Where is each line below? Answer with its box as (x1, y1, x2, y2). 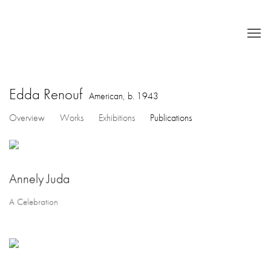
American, (89, 89, 128, 102)
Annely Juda (9, 170, 70, 187)
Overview (9, 111, 45, 124)
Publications (150, 111, 192, 124)
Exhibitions (99, 111, 135, 124)
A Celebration (9, 195, 58, 208)
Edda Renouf (9, 84, 86, 103)
